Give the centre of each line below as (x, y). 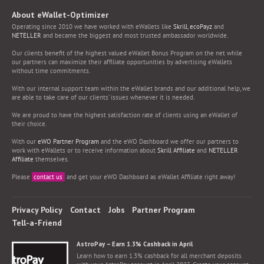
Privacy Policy (37, 210)
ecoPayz (201, 27)
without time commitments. (51, 71)
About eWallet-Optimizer (60, 15)
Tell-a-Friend (37, 223)
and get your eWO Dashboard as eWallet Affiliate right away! (151, 177)
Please (22, 177)
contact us (48, 177)
